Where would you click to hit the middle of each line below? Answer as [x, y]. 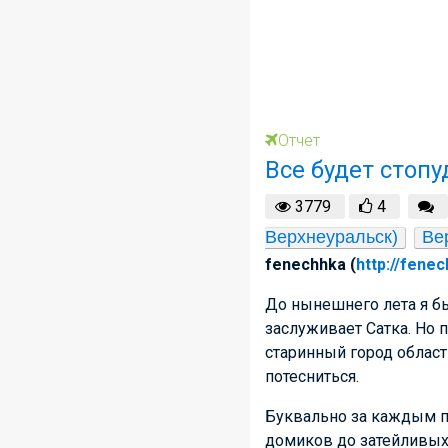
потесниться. [312, 377]
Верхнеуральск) [331, 237]
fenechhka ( [310, 265]
